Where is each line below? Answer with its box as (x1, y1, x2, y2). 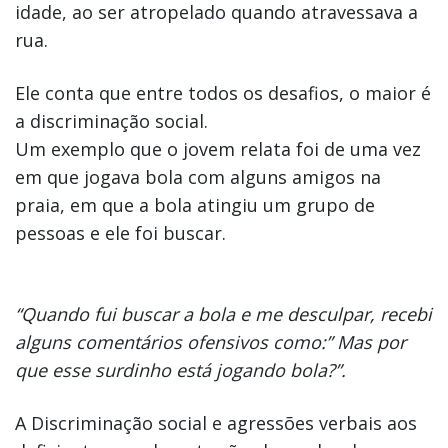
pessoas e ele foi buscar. (15, 220, 226, 245)
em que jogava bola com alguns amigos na (15, 164, 381, 189)
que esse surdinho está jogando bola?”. (15, 357, 346, 382)
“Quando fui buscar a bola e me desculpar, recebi (15, 301, 432, 326)
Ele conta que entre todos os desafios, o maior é (15, 80, 431, 105)
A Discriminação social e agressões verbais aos (15, 410, 417, 435)
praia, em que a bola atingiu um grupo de (15, 192, 375, 217)
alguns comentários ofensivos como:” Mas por (15, 329, 406, 354)
